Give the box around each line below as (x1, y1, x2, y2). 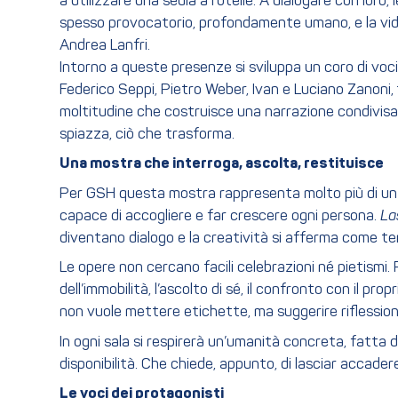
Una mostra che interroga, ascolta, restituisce (60, 156, 384, 172)
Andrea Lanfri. (60, 37, 150, 53)
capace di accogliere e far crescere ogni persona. (60, 208, 380, 224)
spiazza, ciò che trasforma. (60, 126, 235, 142)
